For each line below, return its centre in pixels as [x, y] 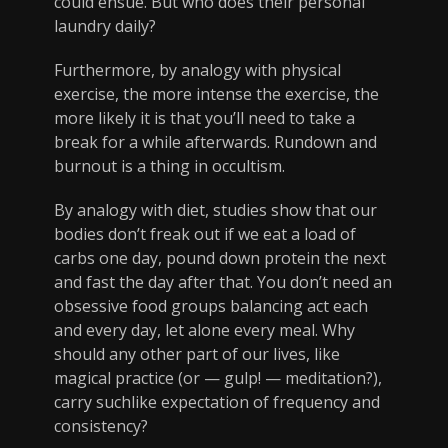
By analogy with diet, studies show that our [215, 210]
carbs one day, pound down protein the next [220, 258]
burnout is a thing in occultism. [169, 166]
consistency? [101, 426]
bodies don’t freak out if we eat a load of [205, 234]
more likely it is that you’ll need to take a [204, 118]
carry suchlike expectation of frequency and [217, 402]
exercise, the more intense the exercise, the [216, 94]
